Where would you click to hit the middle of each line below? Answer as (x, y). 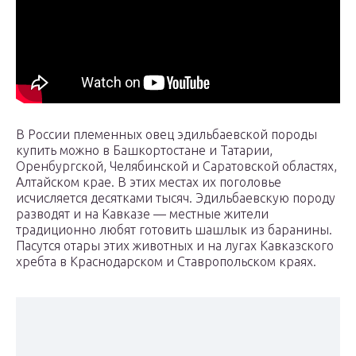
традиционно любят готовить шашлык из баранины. (174, 230)
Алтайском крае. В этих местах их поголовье (149, 182)
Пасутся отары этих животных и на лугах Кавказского (175, 246)
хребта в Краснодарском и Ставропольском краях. (166, 262)
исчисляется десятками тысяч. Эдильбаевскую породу (176, 198)
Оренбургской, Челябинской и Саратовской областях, (176, 166)
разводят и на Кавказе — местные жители (142, 214)
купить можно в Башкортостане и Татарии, (144, 151)
